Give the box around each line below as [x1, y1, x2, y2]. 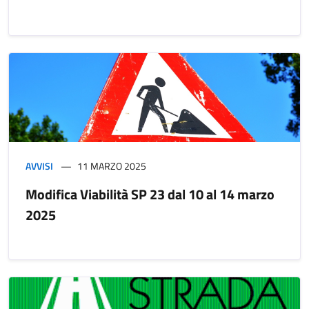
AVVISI [26, 159, 53, 174]
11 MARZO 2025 [77, 159, 146, 174]
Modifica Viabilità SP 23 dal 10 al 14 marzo [26, 183, 275, 206]
